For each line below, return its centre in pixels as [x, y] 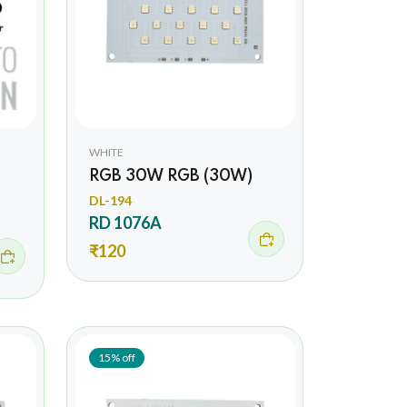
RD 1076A [125, 222]
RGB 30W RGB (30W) [170, 176]
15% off [116, 357]
